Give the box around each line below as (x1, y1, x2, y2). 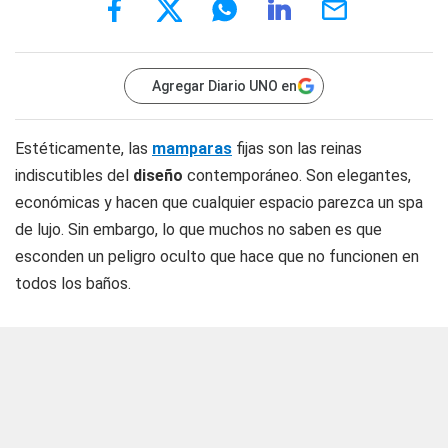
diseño (133, 166, 183, 185)
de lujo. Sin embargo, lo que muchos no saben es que (15, 220, 382, 239)
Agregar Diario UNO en (152, 78, 297, 94)
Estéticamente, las (15, 139, 152, 158)
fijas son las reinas (232, 139, 362, 158)
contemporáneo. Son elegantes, (183, 166, 411, 185)
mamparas (152, 139, 232, 158)
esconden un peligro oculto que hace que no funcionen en (15, 247, 419, 266)
